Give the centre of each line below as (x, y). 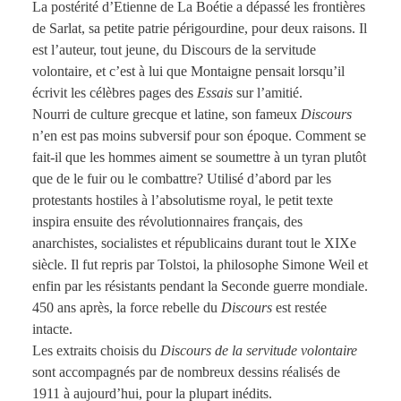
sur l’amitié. (267, 93)
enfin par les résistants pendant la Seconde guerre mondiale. (200, 286)
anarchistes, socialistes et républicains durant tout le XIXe (194, 243)
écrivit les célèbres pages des (114, 93)
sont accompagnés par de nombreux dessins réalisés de (186, 372)
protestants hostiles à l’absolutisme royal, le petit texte (182, 200)
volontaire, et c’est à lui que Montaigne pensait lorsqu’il (188, 72)
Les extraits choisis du (96, 351)
